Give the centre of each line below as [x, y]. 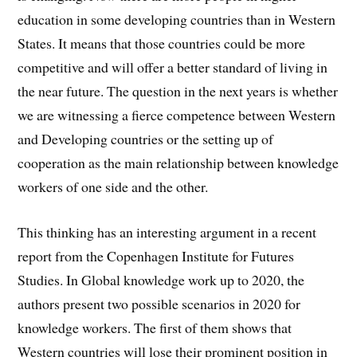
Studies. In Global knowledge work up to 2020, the [161, 279]
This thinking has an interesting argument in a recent [167, 231]
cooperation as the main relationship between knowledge [178, 163]
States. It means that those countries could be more [162, 43]
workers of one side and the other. [113, 187]
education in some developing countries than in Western [177, 20]
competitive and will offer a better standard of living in [173, 67]
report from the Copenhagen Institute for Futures [156, 255]
